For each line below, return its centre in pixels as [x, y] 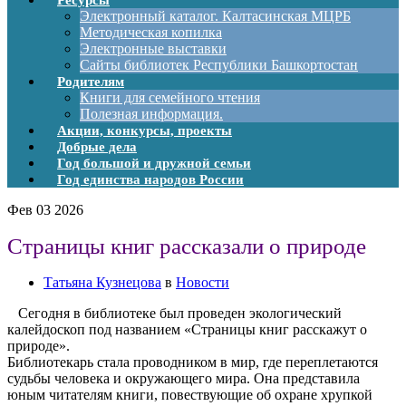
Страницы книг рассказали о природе [187, 246]
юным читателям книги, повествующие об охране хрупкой [190, 394]
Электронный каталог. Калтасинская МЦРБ [215, 16]
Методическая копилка [151, 32]
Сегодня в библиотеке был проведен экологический [178, 313]
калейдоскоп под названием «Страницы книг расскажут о [187, 329]
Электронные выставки [153, 48]
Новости [203, 282]
